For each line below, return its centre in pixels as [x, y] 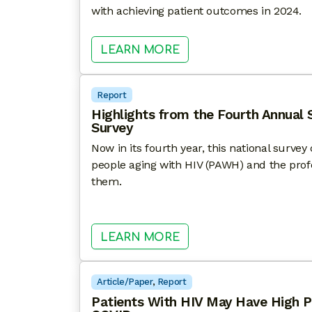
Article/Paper [125, 282]
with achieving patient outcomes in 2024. [196, 11]
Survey [112, 128]
